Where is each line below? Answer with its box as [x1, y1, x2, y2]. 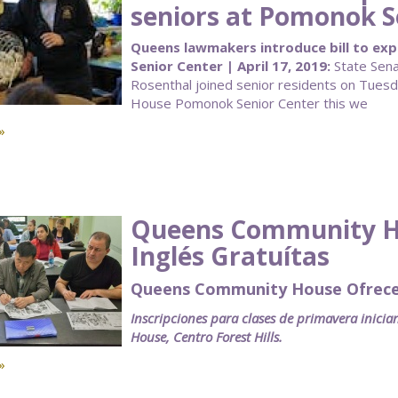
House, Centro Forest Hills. [130, 328, 283, 346]
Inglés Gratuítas [130, 239, 330, 273]
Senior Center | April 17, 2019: [130, 57, 330, 75]
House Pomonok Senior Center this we [130, 94, 368, 112]
